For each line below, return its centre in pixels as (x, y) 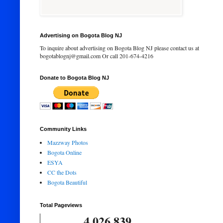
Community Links (63, 129)
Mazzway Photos (68, 142)
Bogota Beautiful (67, 182)
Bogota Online (64, 152)
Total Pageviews (61, 205)
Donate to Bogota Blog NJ (74, 78)
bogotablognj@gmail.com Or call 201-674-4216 (97, 56)
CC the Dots (62, 172)
